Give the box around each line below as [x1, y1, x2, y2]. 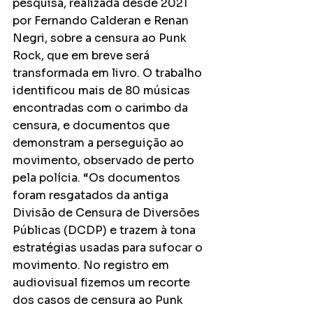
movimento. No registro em [13, 257, 172, 272]
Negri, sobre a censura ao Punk [13, 30, 189, 45]
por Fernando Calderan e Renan [13, 13, 191, 28]
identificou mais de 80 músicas [13, 82, 193, 98]
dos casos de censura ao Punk [13, 292, 186, 307]
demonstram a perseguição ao [13, 135, 187, 150]
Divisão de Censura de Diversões [13, 205, 203, 220]
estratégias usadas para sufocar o [13, 240, 205, 255]
